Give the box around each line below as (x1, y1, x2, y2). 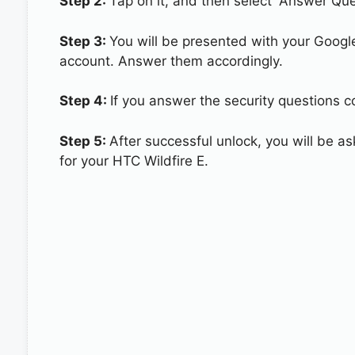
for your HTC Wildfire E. (59, 152, 208, 169)
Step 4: (59, 93, 110, 109)
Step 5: (59, 132, 109, 149)
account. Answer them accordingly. (59, 52, 283, 69)
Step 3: (59, 32, 109, 49)
